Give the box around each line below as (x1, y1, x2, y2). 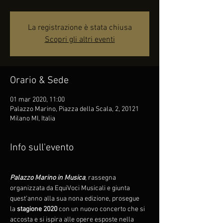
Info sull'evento (10, 142, 74, 154)
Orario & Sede (10, 75, 69, 87)
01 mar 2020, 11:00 (10, 96, 65, 104)
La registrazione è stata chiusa (27, 23, 132, 33)
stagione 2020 (17, 205, 57, 214)
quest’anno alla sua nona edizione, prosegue (10, 195, 141, 203)
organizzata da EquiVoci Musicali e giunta (10, 184, 131, 193)
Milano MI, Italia (10, 114, 55, 123)
